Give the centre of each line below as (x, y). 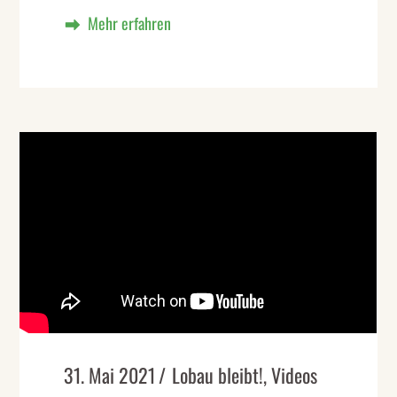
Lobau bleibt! (218, 374)
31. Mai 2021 (110, 374)
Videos (295, 374)
